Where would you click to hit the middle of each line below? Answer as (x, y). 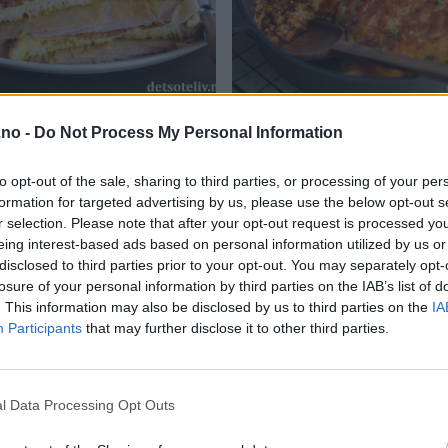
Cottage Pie (273, 114)
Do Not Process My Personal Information (188, 132)
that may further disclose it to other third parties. (235, 327)
